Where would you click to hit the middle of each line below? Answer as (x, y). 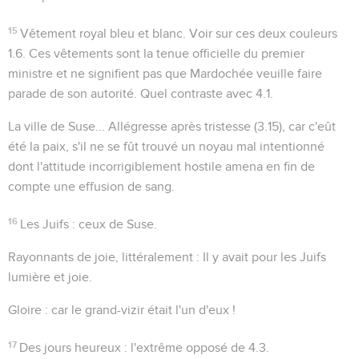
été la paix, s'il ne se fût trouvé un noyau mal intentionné (166, 146)
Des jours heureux (71, 347)
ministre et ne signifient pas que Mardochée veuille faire (165, 73)
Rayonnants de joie (62, 257)
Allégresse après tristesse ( (181, 126)
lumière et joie (48, 277)
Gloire (25, 310)
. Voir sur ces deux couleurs (260, 33)
